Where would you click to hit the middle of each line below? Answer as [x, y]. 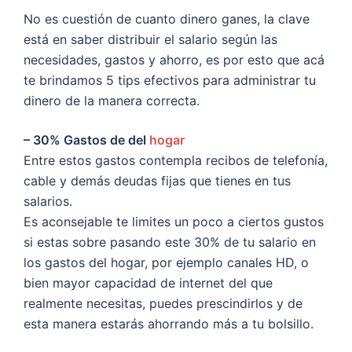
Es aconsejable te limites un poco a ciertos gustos [174, 222]
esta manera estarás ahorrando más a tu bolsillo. [169, 324]
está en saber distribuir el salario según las [150, 40]
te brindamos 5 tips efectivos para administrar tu [170, 81]
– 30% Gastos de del [86, 140]
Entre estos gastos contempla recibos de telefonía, [176, 161]
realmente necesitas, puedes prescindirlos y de [163, 304]
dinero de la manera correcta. [112, 101]
